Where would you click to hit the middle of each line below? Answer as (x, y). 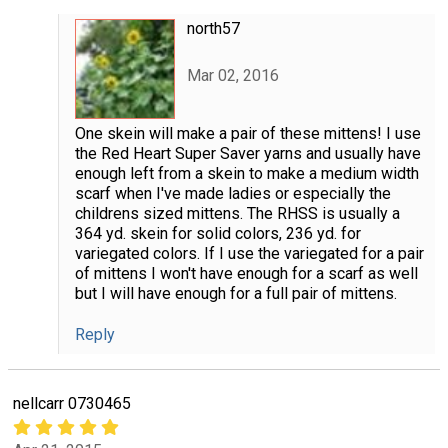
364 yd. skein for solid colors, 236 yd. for (217, 234)
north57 (213, 29)
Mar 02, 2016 (232, 75)
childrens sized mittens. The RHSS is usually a (237, 214)
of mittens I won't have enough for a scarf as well (246, 274)
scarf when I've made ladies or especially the (232, 194)
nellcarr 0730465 (72, 404)
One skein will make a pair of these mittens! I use (247, 134)
